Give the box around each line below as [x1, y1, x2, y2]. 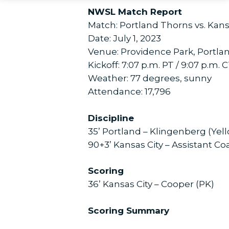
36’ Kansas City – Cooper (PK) [88, 179, 216, 190]
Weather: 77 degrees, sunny [88, 73, 216, 84]
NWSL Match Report [88, 7, 182, 17]
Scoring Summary [88, 205, 169, 216]
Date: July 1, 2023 [88, 33, 161, 44]
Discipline [88, 112, 136, 123]
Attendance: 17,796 [88, 86, 171, 97]
